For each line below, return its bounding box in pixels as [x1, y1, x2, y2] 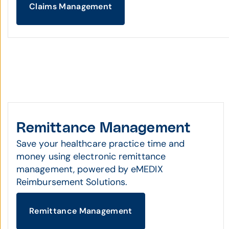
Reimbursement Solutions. [16, 176, 128, 188]
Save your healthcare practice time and [16, 138, 185, 150]
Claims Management [29, 1, 112, 12]
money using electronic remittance [16, 150, 166, 163]
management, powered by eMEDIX [16, 163, 163, 175]
